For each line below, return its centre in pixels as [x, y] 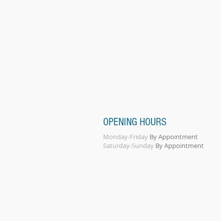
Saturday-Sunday [129, 146]
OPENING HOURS [135, 122]
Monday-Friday [126, 137]
